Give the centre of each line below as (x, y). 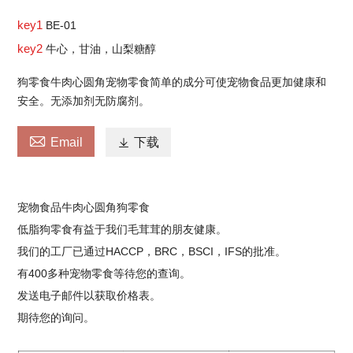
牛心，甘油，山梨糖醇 (101, 48)
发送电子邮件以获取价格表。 (89, 295)
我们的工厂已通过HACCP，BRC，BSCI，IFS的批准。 (152, 251)
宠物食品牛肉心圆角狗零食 (84, 207)
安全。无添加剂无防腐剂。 (84, 100)
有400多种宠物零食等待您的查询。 (104, 273)
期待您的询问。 (56, 317)
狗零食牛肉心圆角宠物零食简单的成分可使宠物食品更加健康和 (172, 82)
